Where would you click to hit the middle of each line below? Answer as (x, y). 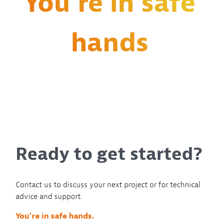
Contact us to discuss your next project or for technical (108, 185)
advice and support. (49, 196)
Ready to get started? (109, 154)
